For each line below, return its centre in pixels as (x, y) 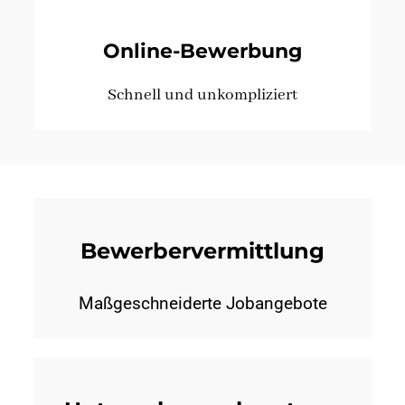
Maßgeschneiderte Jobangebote (202, 303)
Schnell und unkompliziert (202, 94)
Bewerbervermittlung (202, 250)
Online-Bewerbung (202, 51)
